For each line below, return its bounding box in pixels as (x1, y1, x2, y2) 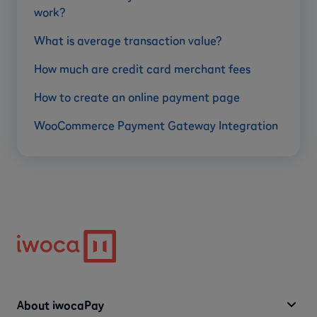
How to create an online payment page (34, 90, 240, 105)
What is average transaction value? (34, 33, 221, 48)
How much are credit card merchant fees (34, 62, 250, 76)
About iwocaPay (17, 297, 104, 312)
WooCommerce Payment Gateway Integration (34, 118, 278, 133)
